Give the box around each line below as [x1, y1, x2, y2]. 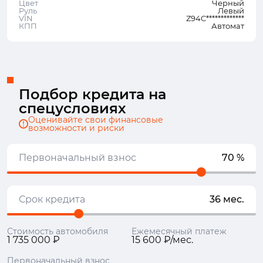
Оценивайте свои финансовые [28, 114, 163, 125]
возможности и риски [28, 123, 124, 133]
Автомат [211, 21, 244, 31]
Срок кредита [19, 194, 85, 205]
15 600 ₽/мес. [131, 234, 193, 245]
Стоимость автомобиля [7, 226, 108, 237]
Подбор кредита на [19, 86, 166, 103]
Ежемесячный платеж [131, 226, 227, 237]
